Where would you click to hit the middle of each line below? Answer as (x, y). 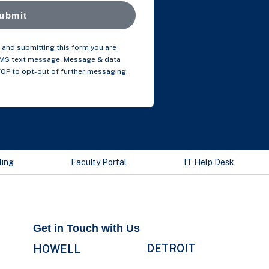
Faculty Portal (99, 162)
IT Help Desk (209, 162)
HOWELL (56, 249)
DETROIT (171, 248)
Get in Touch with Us (86, 228)
